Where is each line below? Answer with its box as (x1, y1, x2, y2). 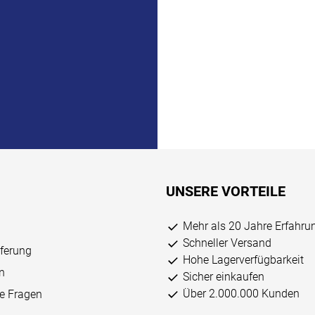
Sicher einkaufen (183, 270, 264, 284)
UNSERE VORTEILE (166, 183, 285, 200)
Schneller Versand (183, 236, 271, 250)
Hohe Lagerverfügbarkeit (183, 253, 304, 267)
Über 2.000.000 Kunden (183, 287, 300, 301)
